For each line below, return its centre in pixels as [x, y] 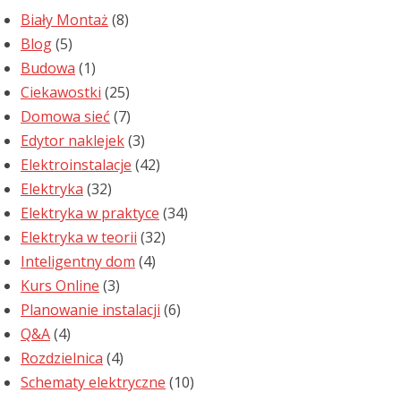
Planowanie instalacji [90, 310]
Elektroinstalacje [76, 165]
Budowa [48, 68]
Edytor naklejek [73, 141]
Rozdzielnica [62, 358]
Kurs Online [60, 286]
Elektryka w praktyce [90, 213]
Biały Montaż [64, 20]
